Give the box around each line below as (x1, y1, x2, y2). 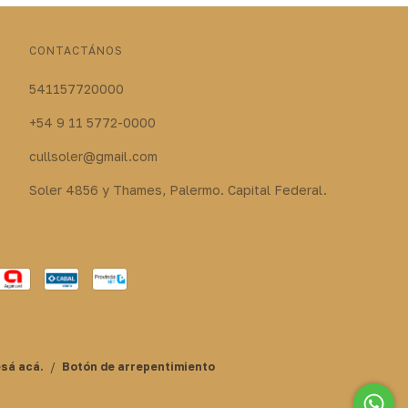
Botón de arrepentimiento (61, 359, 215, 373)
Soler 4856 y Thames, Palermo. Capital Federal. (28, 181, 327, 198)
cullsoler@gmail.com (28, 148, 158, 164)
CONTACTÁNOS (28, 43, 123, 57)
